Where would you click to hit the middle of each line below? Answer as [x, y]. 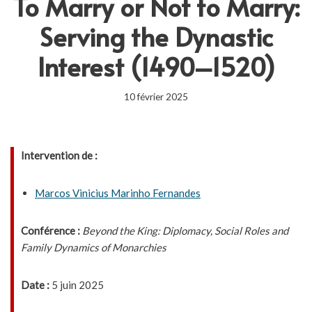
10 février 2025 [156, 97]
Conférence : [50, 231]
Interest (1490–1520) [156, 66]
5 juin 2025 [77, 285]
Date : [35, 285]
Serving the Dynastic [156, 36]
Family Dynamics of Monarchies [94, 247]
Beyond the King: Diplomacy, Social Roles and [184, 231]
